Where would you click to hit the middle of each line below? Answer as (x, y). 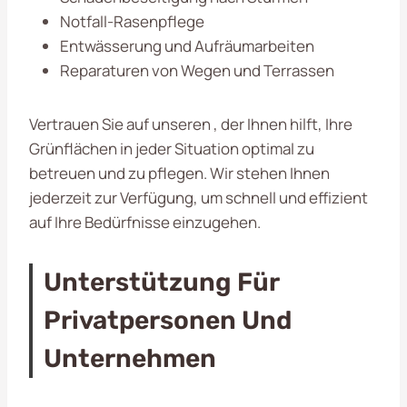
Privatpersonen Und (168, 320)
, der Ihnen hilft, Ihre (283, 124)
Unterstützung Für (161, 282)
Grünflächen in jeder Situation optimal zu (172, 148)
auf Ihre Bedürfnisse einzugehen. (145, 222)
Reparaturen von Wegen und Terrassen (197, 70)
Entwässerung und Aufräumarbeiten (187, 45)
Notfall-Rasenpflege (132, 21)
